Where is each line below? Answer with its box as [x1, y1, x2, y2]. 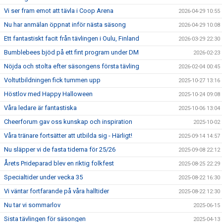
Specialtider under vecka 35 [4, 173, 83, 181]
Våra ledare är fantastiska [4, 104, 77, 111]
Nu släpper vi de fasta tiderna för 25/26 [4, 146, 115, 153]
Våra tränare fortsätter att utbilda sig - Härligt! [4, 132, 132, 139]
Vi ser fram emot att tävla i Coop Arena [4, 7, 113, 14]
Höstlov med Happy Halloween [4, 90, 93, 98]
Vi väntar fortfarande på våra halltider [4, 187, 109, 195]
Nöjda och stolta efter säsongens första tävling [4, 62, 139, 70]
